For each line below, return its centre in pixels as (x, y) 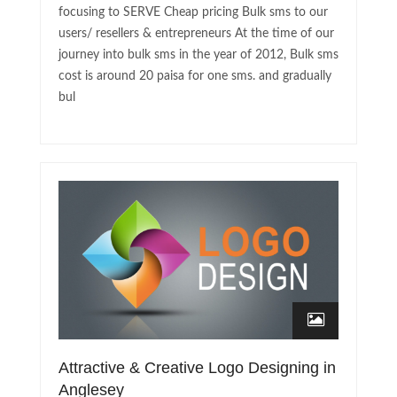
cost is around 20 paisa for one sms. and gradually (195, 77)
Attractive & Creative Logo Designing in (197, 368)
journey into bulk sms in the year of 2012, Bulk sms (198, 55)
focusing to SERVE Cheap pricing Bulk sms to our (193, 13)
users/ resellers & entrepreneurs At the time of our (196, 34)
